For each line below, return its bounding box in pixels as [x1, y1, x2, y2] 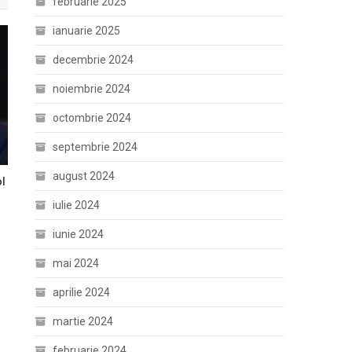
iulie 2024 [53, 199, 101, 211]
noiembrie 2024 [53, 82, 131, 95]
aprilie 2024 [53, 286, 111, 299]
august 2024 [53, 170, 115, 182]
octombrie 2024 [53, 112, 132, 124]
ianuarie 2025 [53, 24, 121, 37]
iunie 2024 [53, 228, 104, 240]
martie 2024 [53, 315, 114, 328]
